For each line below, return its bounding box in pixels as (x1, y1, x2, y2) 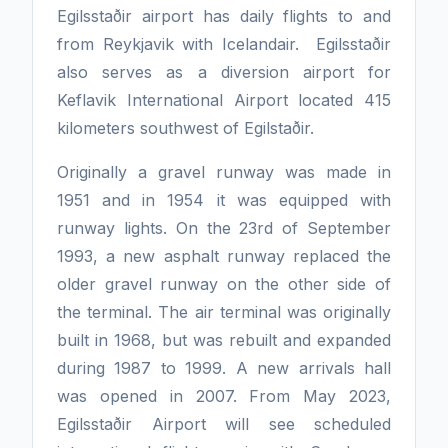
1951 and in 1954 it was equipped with (57, 190, 391, 210)
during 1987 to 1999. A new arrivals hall (57, 358, 391, 378)
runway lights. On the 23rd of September (57, 218, 391, 238)
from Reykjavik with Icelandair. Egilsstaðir (57, 34, 391, 54)
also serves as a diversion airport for (57, 62, 391, 82)
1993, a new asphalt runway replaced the (57, 246, 391, 266)
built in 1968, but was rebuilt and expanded (57, 330, 391, 350)
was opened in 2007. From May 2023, (57, 386, 391, 406)
